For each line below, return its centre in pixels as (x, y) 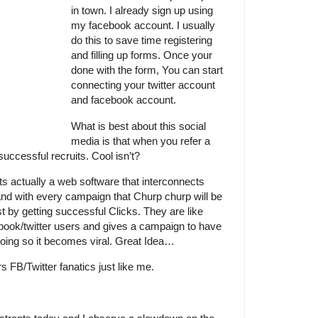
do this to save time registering (142, 40)
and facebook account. (124, 100)
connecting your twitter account (143, 85)
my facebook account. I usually (143, 26)
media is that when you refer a (141, 141)
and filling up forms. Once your (142, 55)
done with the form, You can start (147, 70)
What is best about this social (138, 126)
